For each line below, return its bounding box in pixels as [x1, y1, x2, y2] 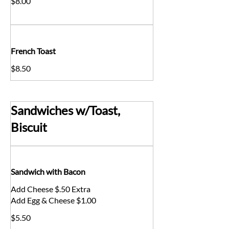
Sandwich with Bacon [11, 167, 85, 176]
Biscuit [11, 119, 47, 134]
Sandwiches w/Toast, [11, 102, 120, 118]
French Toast [11, 45, 56, 56]
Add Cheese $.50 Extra [11, 184, 90, 194]
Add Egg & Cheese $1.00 [11, 195, 96, 205]
